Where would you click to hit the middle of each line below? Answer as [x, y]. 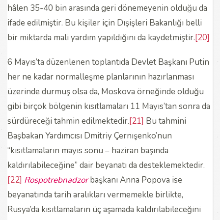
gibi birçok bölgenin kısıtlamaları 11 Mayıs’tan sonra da [109, 106]
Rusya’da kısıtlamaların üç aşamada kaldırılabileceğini [104, 209]
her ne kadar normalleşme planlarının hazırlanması [101, 77]
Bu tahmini [165, 121]
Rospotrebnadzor [56, 180]
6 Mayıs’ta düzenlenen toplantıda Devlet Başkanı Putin [108, 62]
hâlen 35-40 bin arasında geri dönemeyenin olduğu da [107, 8]
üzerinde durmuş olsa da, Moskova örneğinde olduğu [106, 91]
